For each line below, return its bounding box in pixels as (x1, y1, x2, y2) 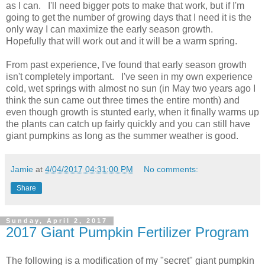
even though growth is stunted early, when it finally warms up (6, 107, 259, 118)
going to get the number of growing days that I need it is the (6, 12, 251, 23)
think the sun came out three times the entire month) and (6, 95, 240, 106)
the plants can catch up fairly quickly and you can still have (6, 119, 250, 130)
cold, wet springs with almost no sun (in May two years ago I (6, 83, 256, 94)
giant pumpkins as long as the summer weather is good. (6, 131, 238, 141)
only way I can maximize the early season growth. (6, 24, 218, 35)
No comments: (144, 164, 199, 174)
